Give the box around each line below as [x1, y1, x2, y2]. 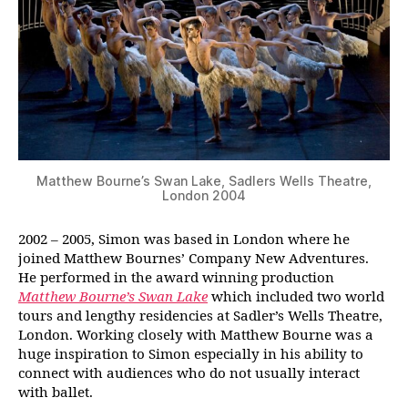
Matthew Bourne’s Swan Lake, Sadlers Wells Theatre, [36, 172, 372, 189]
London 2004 [162, 187, 246, 203]
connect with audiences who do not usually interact [18, 364, 360, 382]
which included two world [211, 288, 384, 306]
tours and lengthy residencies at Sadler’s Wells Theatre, [18, 307, 382, 325]
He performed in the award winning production [18, 269, 334, 287]
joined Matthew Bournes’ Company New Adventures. [18, 250, 369, 268]
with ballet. [18, 383, 93, 402]
